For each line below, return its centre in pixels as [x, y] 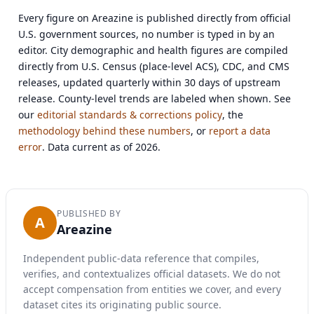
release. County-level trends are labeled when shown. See [155, 99]
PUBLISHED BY [89, 214]
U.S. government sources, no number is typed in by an [147, 34]
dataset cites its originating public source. [122, 304]
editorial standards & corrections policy [130, 115]
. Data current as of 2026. [102, 147]
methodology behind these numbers [105, 131]
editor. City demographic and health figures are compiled [153, 50]
